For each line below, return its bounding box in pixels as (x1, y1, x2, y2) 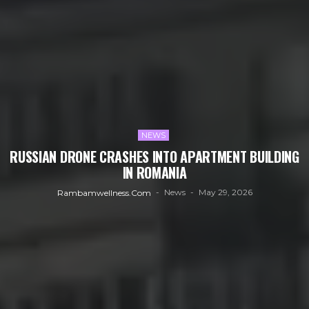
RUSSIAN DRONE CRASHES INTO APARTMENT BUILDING (10, 146, 299, 167)
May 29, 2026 (198, 187, 252, 198)
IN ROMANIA (122, 162, 187, 183)
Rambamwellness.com (57, 187, 151, 198)
